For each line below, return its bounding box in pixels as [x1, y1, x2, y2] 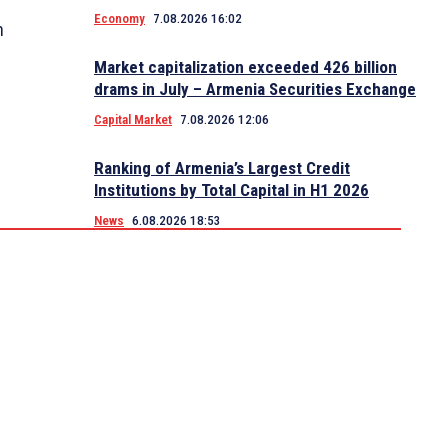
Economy [94, 11, 145, 27]
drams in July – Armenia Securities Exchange [94, 79, 416, 100]
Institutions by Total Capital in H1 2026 [94, 180, 369, 201]
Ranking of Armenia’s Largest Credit [94, 158, 350, 179]
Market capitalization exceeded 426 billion [94, 57, 397, 78]
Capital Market [94, 112, 172, 128]
